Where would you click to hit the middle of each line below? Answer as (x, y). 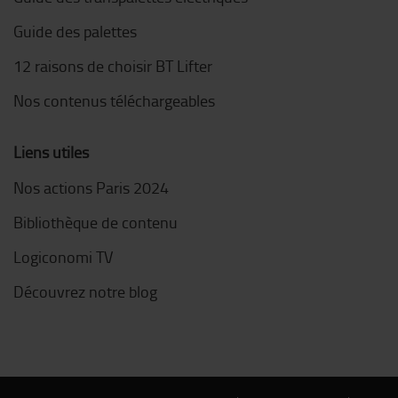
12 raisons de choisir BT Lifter (113, 65)
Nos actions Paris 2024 (91, 187)
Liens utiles (51, 151)
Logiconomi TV (63, 256)
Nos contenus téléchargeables (114, 100)
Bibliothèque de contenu (96, 222)
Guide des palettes (75, 31)
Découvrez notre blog (85, 291)
